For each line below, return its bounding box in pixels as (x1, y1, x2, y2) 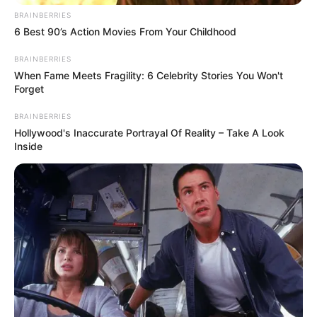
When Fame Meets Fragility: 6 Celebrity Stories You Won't (14, 69, 283, 82)
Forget (14, 83, 44, 96)
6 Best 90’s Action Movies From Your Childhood (14, 25, 236, 38)
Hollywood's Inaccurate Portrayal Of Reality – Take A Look (14, 127, 284, 139)
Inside (14, 140, 42, 153)
